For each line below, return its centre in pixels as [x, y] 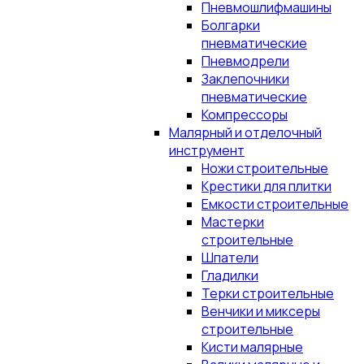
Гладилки [230, 275]
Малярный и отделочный [245, 132]
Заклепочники [245, 79]
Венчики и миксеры [261, 311]
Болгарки [231, 25]
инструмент [207, 150]
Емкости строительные [275, 204]
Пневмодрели [245, 61]
